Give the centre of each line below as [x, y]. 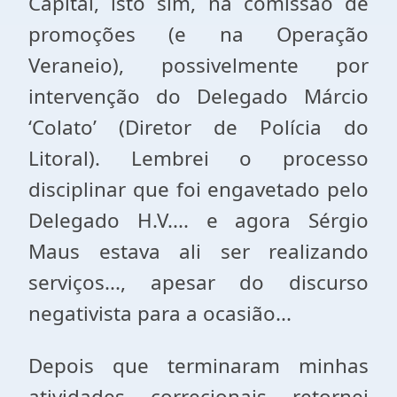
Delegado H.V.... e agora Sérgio [198, 220]
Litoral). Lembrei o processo [198, 158]
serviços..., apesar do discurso [198, 282]
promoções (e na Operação [198, 34]
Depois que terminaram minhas [198, 366]
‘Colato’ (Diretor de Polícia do [198, 127]
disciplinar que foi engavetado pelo [198, 189]
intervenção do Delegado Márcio [198, 96]
